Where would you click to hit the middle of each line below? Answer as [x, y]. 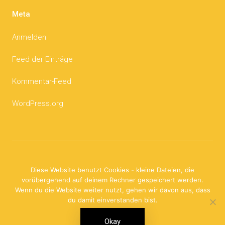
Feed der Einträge [42, 59]
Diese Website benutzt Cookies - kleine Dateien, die [113, 170]
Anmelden [29, 37]
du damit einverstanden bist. [113, 200]
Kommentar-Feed [42, 81]
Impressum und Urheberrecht [62, 166]
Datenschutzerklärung [141, 217]
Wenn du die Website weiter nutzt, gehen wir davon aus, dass [113, 190]
